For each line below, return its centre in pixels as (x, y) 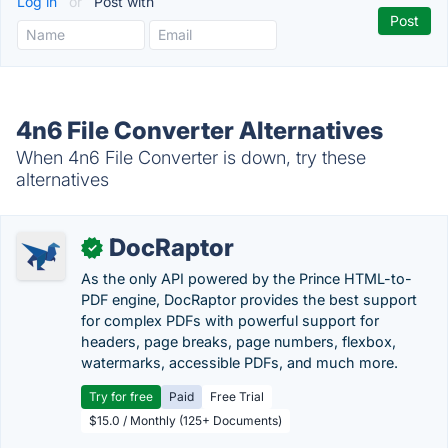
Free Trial (237, 396)
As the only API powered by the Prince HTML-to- (246, 278)
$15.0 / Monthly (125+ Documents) (185, 420)
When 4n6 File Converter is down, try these (191, 157)
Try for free (121, 396)
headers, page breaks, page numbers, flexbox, (238, 341)
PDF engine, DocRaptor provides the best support (249, 299)
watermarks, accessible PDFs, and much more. (239, 362)
